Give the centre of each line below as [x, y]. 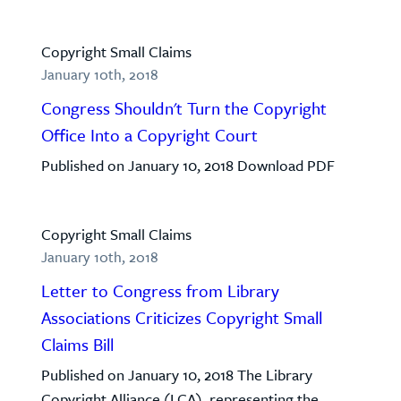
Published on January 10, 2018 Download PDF [192, 165]
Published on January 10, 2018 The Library [177, 375]
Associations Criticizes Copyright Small [182, 317]
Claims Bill [77, 344]
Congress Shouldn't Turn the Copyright [184, 108]
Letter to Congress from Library [160, 290]
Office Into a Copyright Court [149, 135]
